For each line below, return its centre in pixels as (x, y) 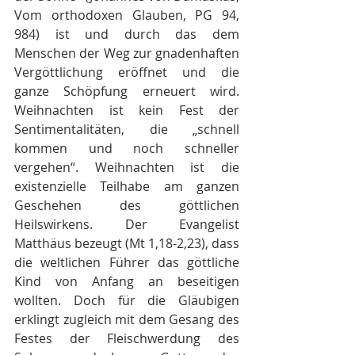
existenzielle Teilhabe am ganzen (127, 186)
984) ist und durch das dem (127, 34)
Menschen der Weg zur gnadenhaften (127, 53)
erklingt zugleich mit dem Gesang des (127, 319)
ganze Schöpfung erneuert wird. (127, 91)
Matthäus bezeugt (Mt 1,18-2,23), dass (127, 243)
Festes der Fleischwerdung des (127, 338)
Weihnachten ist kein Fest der (127, 110)
